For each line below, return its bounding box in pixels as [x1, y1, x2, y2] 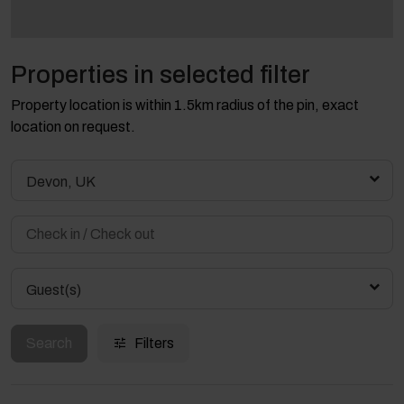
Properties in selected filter [11, 61, 310, 89]
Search [26, 335, 72, 351]
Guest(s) [26, 282, 81, 298]
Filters [134, 335, 174, 352]
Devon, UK [26, 174, 96, 190]
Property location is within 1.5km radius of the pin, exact [11, 97, 359, 114]
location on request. [11, 119, 135, 135]
